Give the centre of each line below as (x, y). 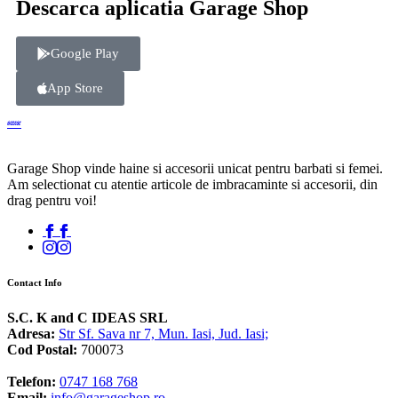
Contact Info (35, 282)
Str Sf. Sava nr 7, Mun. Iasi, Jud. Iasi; (163, 333)
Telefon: (33, 381)
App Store (75, 88)
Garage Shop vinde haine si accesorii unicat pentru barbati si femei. (195, 168)
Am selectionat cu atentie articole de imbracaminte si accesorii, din (192, 184)
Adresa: (31, 333)
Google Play (85, 53)
